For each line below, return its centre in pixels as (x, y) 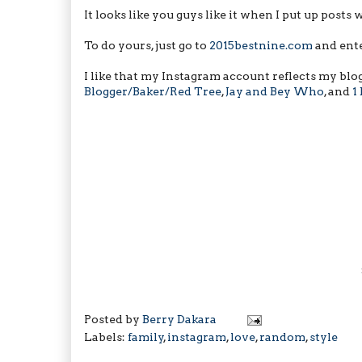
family (146, 337)
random (282, 337)
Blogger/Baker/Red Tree (153, 91)
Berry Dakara (179, 319)
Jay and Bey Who (275, 91)
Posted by (113, 319)
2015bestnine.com (261, 45)
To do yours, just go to (147, 45)
